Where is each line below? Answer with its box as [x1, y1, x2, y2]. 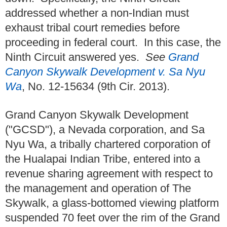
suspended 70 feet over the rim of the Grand [5, 211, 220, 224]
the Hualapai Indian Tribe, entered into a [5, 153, 200, 166]
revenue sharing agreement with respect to [5, 167, 213, 180]
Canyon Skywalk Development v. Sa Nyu [5, 65, 205, 78]
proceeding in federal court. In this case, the [5, 35, 221, 49]
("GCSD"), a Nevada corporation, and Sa [5, 123, 205, 136]
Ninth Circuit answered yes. [5, 50, 145, 63]
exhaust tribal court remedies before [5, 21, 180, 34]
